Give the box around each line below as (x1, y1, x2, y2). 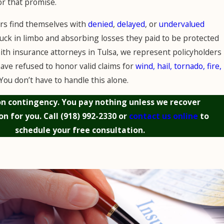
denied (87, 18, 113, 29)
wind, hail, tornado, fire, (135, 60, 221, 71)
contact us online (128, 110, 198, 121)
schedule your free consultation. (15, 124, 145, 135)
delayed (116, 18, 145, 29)
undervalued (158, 18, 204, 29)
